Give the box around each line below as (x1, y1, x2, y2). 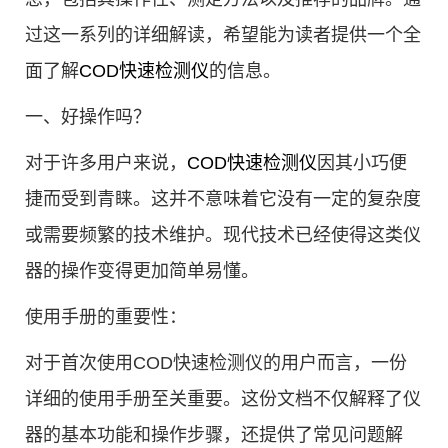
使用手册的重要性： (25, 307, 187, 327)
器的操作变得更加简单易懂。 (25, 261, 259, 281)
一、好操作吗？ (25, 107, 151, 127)
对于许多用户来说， (25, 153, 187, 173)
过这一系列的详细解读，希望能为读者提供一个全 (25, 25, 421, 45)
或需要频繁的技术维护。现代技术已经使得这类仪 (25, 225, 421, 245)
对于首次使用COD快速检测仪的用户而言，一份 (25, 353, 407, 373)
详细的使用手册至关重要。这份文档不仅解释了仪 (25, 389, 421, 409)
